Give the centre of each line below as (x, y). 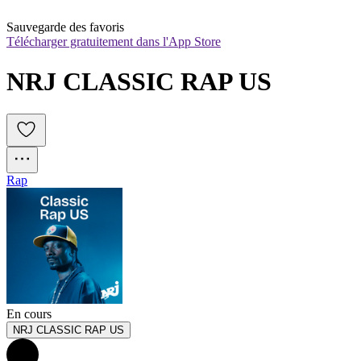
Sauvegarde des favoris (65, 27)
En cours (29, 314)
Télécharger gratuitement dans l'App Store (114, 42)
